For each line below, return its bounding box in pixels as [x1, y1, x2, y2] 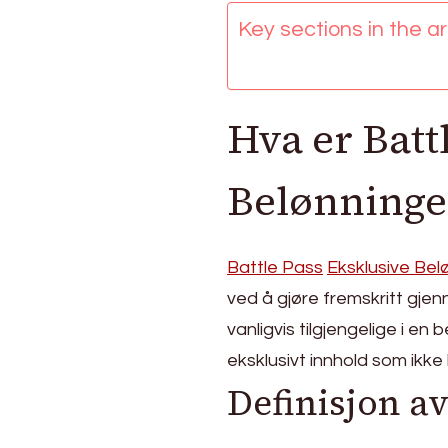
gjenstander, [138, 53, 233, 75]
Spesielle [138, 29, 208, 51]
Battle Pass [227, 257, 323, 277]
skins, [138, 5, 184, 27]
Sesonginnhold [138, 77, 253, 99]
